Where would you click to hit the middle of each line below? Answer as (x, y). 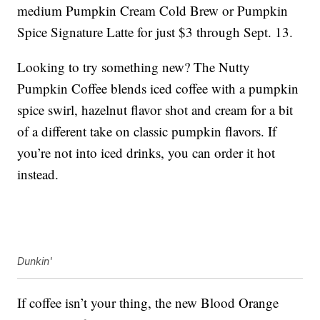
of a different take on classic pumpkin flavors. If (147, 131)
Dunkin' (35, 261)
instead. (38, 174)
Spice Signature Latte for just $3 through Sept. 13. (155, 32)
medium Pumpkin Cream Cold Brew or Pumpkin (153, 11)
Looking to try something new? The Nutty (134, 67)
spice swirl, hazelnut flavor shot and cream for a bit (155, 110)
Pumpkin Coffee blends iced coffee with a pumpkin (158, 89)
